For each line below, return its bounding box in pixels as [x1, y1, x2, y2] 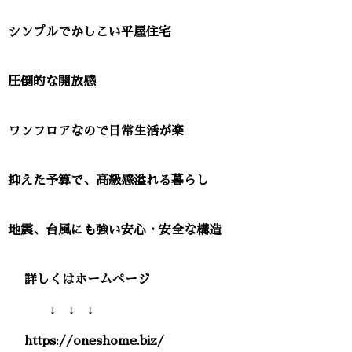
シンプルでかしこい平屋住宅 [8, 26, 171, 39]
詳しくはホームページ [24, 273, 151, 287]
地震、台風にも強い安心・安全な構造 [8, 224, 222, 237]
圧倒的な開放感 [8, 75, 96, 89]
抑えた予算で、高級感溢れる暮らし [8, 174, 209, 188]
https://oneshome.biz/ [24, 335, 165, 348]
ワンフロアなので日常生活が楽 [8, 125, 184, 138]
